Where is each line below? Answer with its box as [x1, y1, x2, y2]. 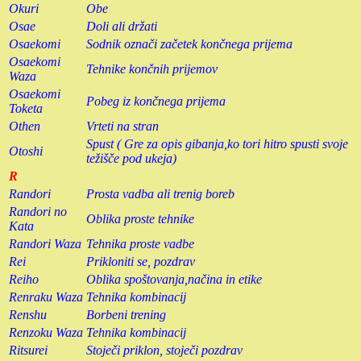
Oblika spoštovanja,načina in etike [86, 272, 262, 286]
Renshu [9, 307, 47, 322]
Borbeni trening [86, 307, 166, 322]
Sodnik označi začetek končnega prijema [86, 36, 293, 51]
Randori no [9, 204, 67, 218]
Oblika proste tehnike [86, 211, 194, 226]
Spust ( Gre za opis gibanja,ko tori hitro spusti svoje [86, 136, 348, 151]
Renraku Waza [9, 289, 83, 304]
